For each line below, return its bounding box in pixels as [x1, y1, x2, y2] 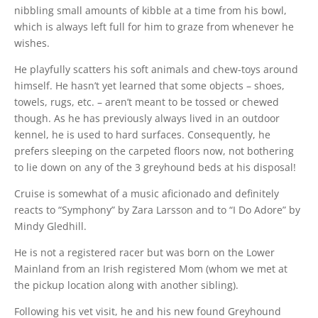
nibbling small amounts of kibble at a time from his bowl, [14, 4, 287, 18]
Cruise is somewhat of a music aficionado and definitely [14, 187, 280, 201]
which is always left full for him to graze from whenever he [14, 20, 295, 34]
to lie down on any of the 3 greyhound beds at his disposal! [14, 160, 297, 175]
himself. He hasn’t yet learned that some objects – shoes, [14, 79, 285, 93]
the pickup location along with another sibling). [14, 278, 239, 292]
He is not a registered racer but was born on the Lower [14, 246, 275, 260]
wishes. [14, 36, 50, 50]
